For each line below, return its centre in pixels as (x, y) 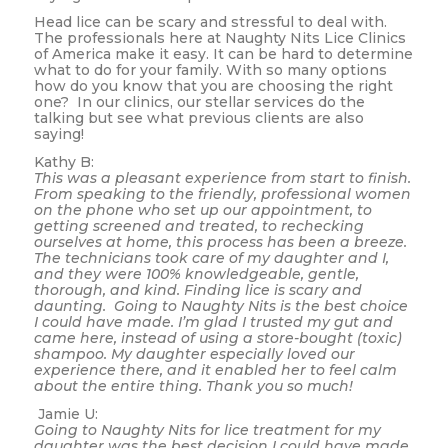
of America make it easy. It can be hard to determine (223, 54)
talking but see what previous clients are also (198, 118)
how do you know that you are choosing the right (213, 86)
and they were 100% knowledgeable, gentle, (196, 274)
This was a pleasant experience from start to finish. (222, 178)
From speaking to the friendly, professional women (222, 194)
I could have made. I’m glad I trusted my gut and (213, 322)
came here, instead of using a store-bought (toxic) (217, 338)
